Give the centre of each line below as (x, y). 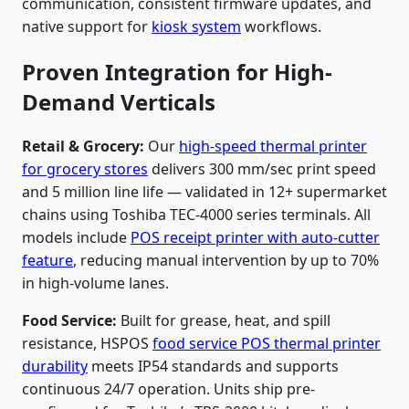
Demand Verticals (119, 101)
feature (47, 260)
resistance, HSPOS (87, 343)
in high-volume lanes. (95, 283)
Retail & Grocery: (83, 146)
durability (55, 366)
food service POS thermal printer (267, 343)
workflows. (281, 26)
